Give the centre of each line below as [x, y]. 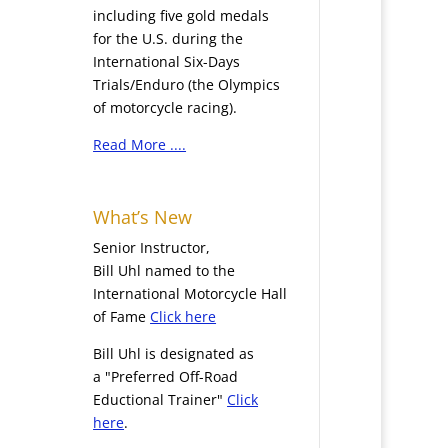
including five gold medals [181, 16]
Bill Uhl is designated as [174, 353]
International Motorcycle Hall [190, 293]
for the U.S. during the [168, 39]
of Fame [122, 316]
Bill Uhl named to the [164, 270]
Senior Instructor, [152, 247]
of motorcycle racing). [165, 108]
